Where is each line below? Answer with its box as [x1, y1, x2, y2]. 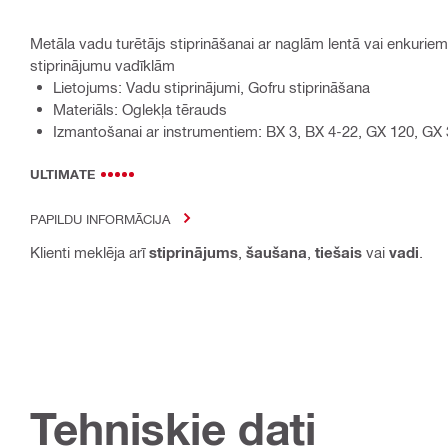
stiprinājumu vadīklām [30, 55, 175, 74]
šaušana [246, 242, 307, 261]
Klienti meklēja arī [30, 242, 149, 261]
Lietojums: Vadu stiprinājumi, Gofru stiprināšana [53, 77, 370, 96]
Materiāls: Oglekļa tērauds [53, 99, 227, 118]
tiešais [315, 242, 362, 261]
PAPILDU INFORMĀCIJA [30, 210, 170, 226]
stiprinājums [149, 242, 238, 261]
